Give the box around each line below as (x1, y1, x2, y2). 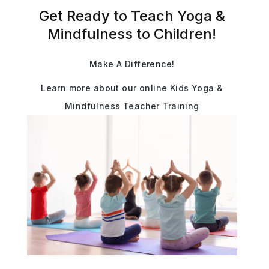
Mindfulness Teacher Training (64, 100, 199, 111)
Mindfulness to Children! (47, 25, 217, 43)
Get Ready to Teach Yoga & (38, 7, 225, 25)
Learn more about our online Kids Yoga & (41, 82, 223, 93)
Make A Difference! (89, 58, 175, 69)
